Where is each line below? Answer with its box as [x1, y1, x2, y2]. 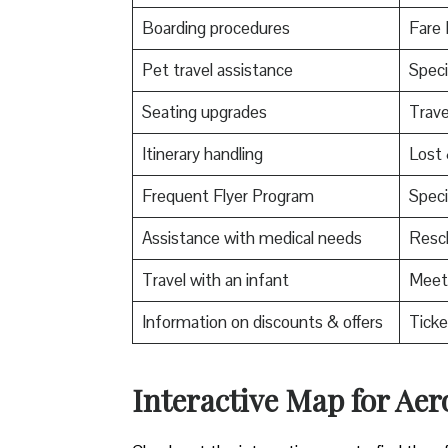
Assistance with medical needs [141, 226, 362, 249]
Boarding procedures [141, 16, 290, 39]
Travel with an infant [141, 268, 289, 291]
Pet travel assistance [141, 58, 293, 81]
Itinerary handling [141, 142, 263, 165]
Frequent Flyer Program [141, 184, 314, 207]
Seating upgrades [141, 100, 267, 123]
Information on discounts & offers [141, 310, 383, 333]
